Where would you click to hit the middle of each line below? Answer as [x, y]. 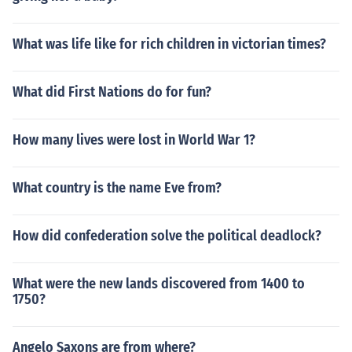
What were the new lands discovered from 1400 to [159, 284]
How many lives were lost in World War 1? [134, 140]
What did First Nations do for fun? [112, 92]
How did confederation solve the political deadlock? [167, 236]
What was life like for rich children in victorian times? [169, 44]
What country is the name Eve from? [117, 188]
